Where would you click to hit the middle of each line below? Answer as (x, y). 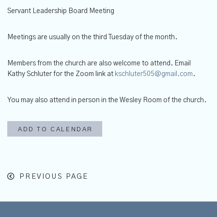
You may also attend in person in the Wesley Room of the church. (107, 100)
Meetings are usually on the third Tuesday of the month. (92, 37)
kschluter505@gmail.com (154, 74)
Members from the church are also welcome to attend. (91, 63)
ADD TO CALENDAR (55, 129)
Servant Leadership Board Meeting (61, 11)
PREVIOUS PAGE (54, 176)
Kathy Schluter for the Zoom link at (61, 74)
